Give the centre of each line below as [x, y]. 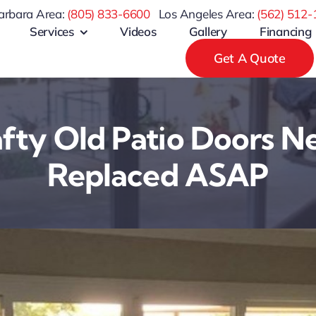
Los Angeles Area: [208, 14]
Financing [285, 31]
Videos [138, 31]
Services [51, 31]
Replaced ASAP [158, 175]
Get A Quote [249, 58]
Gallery [208, 31]
